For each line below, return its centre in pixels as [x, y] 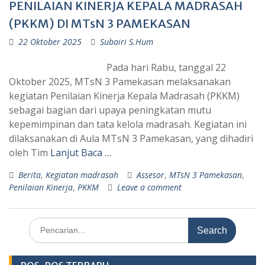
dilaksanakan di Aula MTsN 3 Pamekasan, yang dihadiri [131, 138]
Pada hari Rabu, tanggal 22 [166, 67]
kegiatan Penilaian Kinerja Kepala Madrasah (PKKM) [124, 96]
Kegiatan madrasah [82, 175]
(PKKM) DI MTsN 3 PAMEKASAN [100, 23]
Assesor [151, 175]
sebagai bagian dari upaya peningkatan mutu [110, 110]
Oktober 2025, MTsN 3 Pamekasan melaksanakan [120, 82]
